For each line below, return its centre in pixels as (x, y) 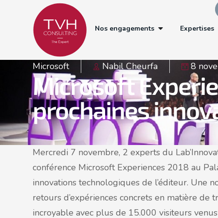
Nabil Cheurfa (130, 66)
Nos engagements (124, 28)
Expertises (197, 28)
